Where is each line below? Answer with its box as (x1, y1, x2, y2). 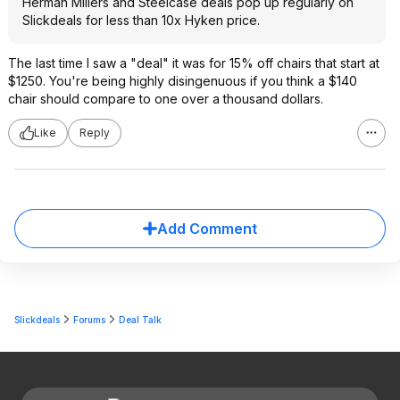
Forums (73, 313, 105, 325)
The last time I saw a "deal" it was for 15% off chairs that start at (8, 54, 379, 71)
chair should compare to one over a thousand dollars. (8, 90, 323, 106)
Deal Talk (119, 313, 162, 325)
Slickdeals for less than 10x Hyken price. (22, 12, 260, 28)
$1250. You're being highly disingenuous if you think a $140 (8, 72, 357, 88)
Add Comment (157, 219, 257, 237)
